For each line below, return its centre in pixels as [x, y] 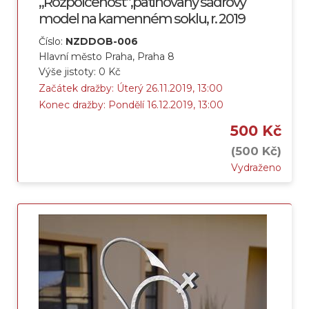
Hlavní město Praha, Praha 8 [107, 57]
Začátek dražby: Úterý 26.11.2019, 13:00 [131, 89]
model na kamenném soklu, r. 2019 [142, 19]
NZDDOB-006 [102, 42]
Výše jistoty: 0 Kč [80, 72]
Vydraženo [256, 168]
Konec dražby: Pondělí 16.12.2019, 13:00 [131, 105]
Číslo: [52, 42]
